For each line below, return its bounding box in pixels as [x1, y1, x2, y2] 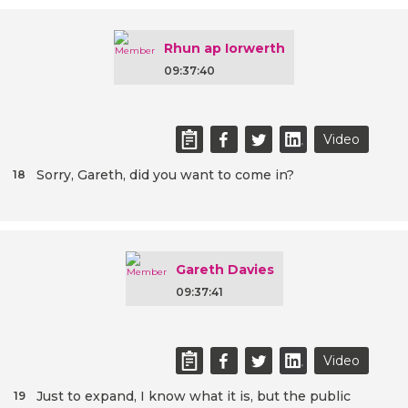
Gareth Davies [175, 261, 274, 279]
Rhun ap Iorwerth [164, 40, 285, 57]
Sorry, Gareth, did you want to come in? [36, 167, 294, 184]
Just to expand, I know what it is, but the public [36, 388, 351, 405]
